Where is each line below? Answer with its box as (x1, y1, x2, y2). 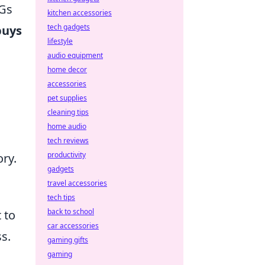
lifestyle (47, 36, 73, 46)
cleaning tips (47, 107, 89, 117)
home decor (47, 64, 87, 75)
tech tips (47, 192, 75, 202)
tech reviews (47, 135, 89, 146)
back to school (47, 206, 94, 216)
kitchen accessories (47, 8, 112, 18)
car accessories (47, 221, 99, 231)
